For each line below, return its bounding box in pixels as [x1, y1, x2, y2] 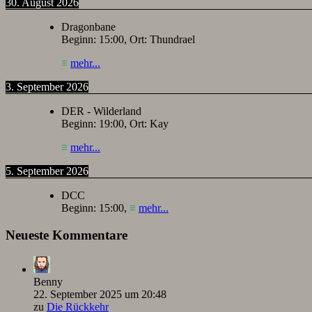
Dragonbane [61, 21, 116, 33]
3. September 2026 [6, 81, 88, 93]
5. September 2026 [6, 165, 88, 178]
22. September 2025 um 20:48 [33, 288, 166, 300]
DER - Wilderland [61, 105, 141, 118]
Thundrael [150, 33, 195, 46]
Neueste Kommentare [6, 228, 127, 243]
